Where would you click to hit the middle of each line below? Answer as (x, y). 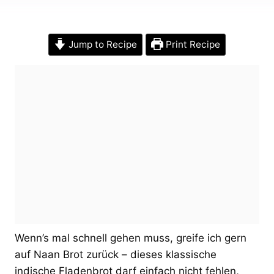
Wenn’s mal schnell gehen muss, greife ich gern (131, 238)
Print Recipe (191, 44)
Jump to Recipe (102, 44)
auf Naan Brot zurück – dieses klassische (116, 254)
